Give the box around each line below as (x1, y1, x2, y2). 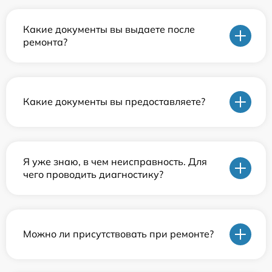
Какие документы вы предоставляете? (23, 95, 205, 108)
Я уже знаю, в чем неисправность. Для (23, 155, 207, 168)
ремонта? (23, 35, 67, 48)
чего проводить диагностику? (23, 168, 163, 180)
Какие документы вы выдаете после (23, 22, 195, 35)
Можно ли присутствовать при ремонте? (23, 228, 214, 240)
